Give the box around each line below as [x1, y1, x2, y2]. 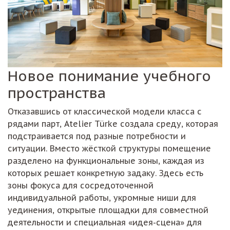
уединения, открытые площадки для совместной [8, 205, 208, 216]
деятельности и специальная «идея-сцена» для [8, 217, 202, 228]
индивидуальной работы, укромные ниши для [8, 193, 196, 203]
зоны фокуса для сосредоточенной [8, 180, 154, 191]
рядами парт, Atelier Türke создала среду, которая [8, 119, 218, 129]
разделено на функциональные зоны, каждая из [8, 156, 204, 166]
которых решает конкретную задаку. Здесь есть [8, 168, 203, 179]
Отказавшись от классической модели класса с [8, 106, 202, 117]
